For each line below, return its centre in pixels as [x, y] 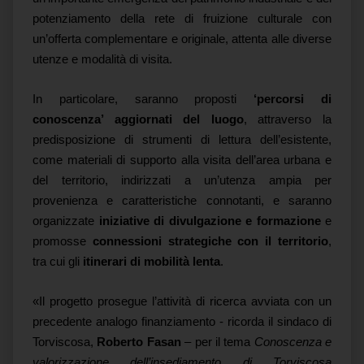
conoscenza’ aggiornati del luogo [138, 119]
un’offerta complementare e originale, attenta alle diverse [182, 39]
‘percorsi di [293, 99]
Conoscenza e [292, 342]
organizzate [66, 221]
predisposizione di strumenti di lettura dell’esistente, [182, 140]
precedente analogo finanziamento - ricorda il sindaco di [182, 322]
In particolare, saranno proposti [143, 99]
